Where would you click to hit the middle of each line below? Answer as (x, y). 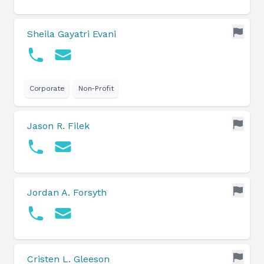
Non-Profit (96, 88)
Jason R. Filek (58, 126)
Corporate (47, 88)
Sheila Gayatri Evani (72, 34)
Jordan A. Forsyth (67, 192)
